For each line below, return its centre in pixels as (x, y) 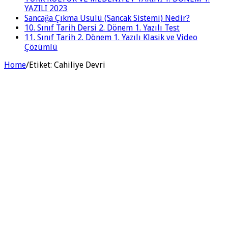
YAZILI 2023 (46, 8)
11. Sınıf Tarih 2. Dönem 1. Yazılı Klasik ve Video (111, 37)
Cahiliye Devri (80, 65)
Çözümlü (41, 47)
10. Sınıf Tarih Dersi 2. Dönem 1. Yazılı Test (102, 27)
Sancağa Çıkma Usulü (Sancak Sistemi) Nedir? (107, 18)
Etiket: (41, 65)
